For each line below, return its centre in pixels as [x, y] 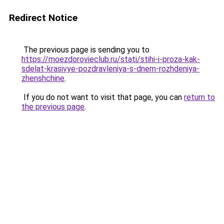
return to [199, 97]
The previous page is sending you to [85, 50]
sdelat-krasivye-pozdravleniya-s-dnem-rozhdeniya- [110, 69]
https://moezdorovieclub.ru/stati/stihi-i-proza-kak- [111, 59]
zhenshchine [43, 78]
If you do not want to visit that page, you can [103, 97]
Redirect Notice [43, 18]
